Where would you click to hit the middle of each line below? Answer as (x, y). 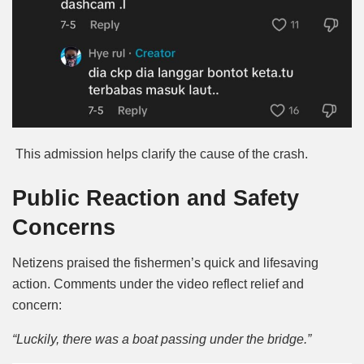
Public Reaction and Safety (156, 197)
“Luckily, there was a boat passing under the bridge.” (162, 340)
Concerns (64, 227)
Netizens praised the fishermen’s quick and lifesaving (165, 263)
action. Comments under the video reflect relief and (158, 284)
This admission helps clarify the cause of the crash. (162, 154)
